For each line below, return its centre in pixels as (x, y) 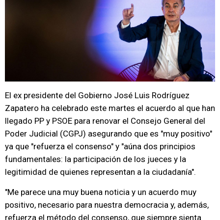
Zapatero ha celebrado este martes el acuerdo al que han (110, 108)
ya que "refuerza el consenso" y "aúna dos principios (100, 146)
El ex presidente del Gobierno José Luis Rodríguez (97, 95)
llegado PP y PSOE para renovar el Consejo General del (105, 121)
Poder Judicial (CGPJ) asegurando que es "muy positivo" (109, 134)
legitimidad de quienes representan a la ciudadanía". (100, 172)
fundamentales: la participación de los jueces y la (96, 159)
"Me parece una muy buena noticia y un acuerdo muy (101, 192)
